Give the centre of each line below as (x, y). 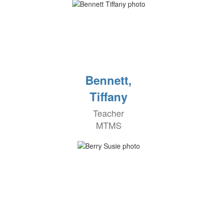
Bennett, (108, 80)
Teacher (108, 113)
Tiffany (108, 97)
